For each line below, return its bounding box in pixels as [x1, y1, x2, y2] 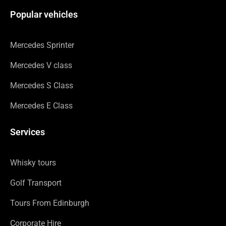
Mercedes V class [10, 61, 72, 71]
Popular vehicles [10, 9, 78, 20]
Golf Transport [10, 178, 62, 188]
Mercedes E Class [10, 101, 73, 111]
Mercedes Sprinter [10, 40, 74, 50]
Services [10, 127, 45, 138]
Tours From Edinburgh [10, 198, 89, 208]
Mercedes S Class [10, 81, 73, 91]
